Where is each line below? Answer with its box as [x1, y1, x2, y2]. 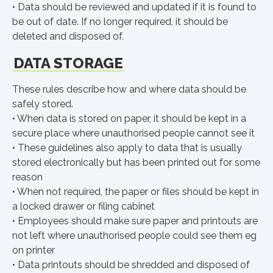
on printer [12, 244, 55, 256]
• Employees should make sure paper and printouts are [12, 215, 258, 227]
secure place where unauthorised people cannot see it [12, 127, 255, 139]
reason [12, 171, 43, 183]
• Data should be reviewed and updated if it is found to [12, 1, 257, 13]
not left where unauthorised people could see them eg [12, 230, 257, 241]
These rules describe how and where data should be [12, 83, 246, 95]
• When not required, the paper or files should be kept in [12, 186, 259, 197]
